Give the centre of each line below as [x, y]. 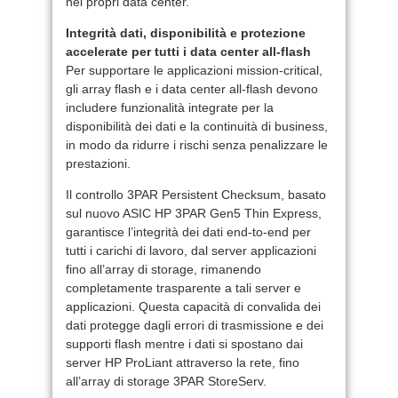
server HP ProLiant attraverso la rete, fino [183, 362]
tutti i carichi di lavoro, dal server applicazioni [191, 250]
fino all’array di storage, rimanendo [163, 269]
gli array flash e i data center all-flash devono [192, 88]
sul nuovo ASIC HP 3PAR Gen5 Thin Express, [194, 213]
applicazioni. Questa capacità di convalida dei [193, 306]
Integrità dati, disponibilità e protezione [186, 32]
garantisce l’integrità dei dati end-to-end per [188, 231]
